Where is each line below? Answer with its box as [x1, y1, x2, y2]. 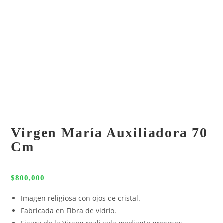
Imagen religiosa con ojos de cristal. [21, 193, 141, 203]
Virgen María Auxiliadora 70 [11, 124, 208, 140]
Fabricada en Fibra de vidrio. [21, 205, 117, 215]
